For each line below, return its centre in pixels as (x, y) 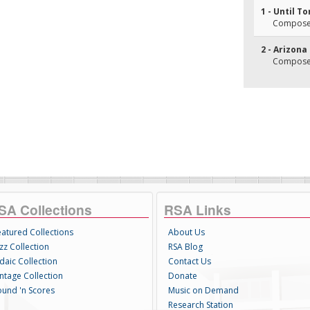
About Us (186, 232)
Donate (182, 276)
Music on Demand (203, 290)
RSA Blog (185, 247)
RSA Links (197, 210)
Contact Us (189, 261)
